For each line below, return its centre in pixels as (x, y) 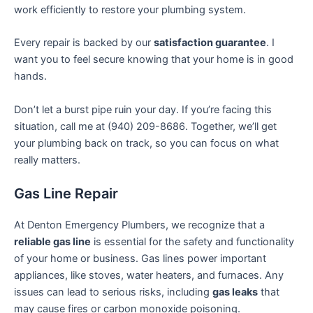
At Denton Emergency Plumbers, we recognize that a (139, 225)
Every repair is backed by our (84, 43)
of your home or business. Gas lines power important (140, 259)
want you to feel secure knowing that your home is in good (154, 60)
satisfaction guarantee (210, 43)
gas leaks (235, 292)
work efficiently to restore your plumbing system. (130, 10)
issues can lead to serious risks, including (113, 292)
